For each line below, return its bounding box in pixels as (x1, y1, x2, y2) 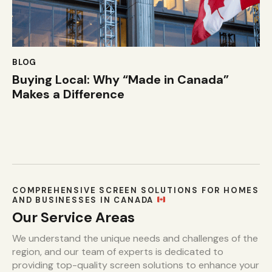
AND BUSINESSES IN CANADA (12, 194, 157, 205)
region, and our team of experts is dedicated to (12, 245, 223, 258)
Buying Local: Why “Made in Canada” (12, 71, 229, 87)
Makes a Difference (12, 86, 124, 102)
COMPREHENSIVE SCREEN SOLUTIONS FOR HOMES (12, 185, 259, 195)
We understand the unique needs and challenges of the (12, 231, 258, 245)
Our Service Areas (12, 208, 135, 227)
